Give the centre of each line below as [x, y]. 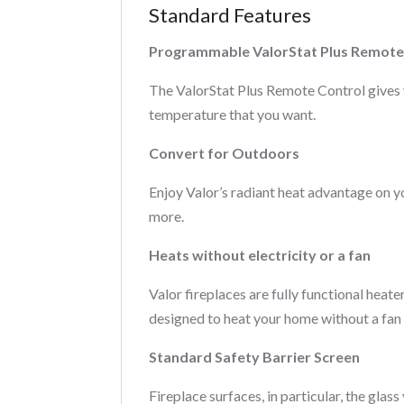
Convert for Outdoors [225, 152]
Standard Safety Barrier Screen [255, 356]
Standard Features [230, 14]
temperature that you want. [233, 114]
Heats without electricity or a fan [260, 254]
